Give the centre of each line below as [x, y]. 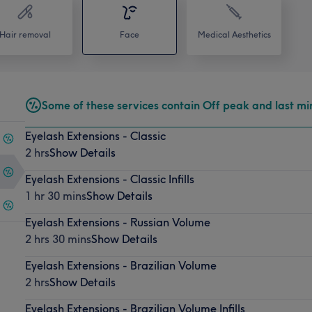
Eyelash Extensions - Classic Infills [109, 179]
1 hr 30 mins [55, 195]
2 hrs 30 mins [58, 239]
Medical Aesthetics [234, 34]
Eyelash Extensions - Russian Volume [117, 222]
